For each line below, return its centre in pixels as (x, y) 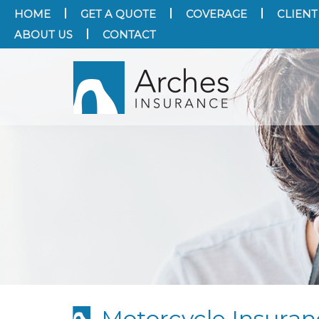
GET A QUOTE (118, 14)
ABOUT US (43, 35)
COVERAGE (216, 14)
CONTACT (129, 35)
